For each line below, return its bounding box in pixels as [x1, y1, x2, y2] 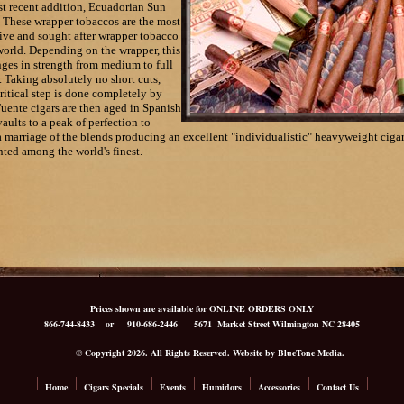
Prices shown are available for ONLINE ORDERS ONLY [90, 302, 314, 315]
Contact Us [317, 381, 359, 393]
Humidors [202, 381, 242, 393]
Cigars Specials [84, 381, 143, 393]
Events [160, 381, 186, 393]
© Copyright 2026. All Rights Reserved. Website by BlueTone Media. [60, 346, 344, 359]
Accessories [258, 381, 300, 393]
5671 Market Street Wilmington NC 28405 [180, 317, 360, 330]
